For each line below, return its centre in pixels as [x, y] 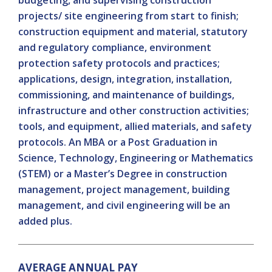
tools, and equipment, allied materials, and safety [135, 126]
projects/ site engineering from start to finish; [128, 16]
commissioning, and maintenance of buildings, [126, 95]
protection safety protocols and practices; [119, 63]
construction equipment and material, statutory [133, 32]
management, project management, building [124, 189]
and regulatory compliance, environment [115, 47]
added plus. [45, 221]
